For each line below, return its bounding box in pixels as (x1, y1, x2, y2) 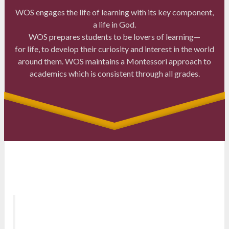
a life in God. (93, 19, 136, 29)
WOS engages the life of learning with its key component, (15, 7, 214, 17)
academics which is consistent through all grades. (29, 68, 200, 78)
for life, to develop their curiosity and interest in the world (15, 43, 214, 54)
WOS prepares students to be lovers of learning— (29, 31, 200, 41)
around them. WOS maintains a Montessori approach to (18, 56, 211, 66)
